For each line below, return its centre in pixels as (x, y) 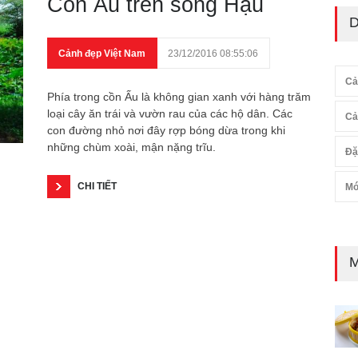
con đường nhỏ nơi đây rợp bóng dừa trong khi (166, 130)
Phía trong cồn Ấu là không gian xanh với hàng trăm (179, 97)
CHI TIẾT (97, 186)
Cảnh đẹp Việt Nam (102, 54)
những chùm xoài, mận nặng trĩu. (131, 147)
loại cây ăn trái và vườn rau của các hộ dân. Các (170, 113)
